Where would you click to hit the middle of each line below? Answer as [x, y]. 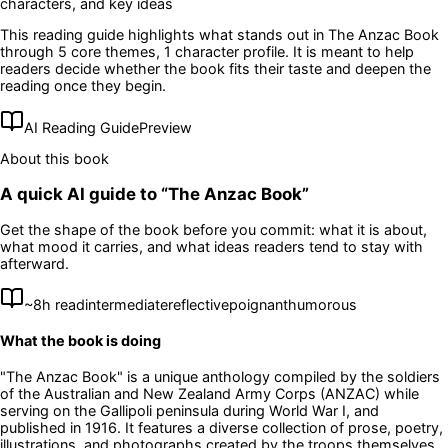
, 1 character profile [220, 52]
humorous [322, 305]
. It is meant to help [349, 52]
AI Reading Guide [81, 127]
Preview [165, 127]
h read [63, 305]
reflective [198, 305]
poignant [258, 305]
